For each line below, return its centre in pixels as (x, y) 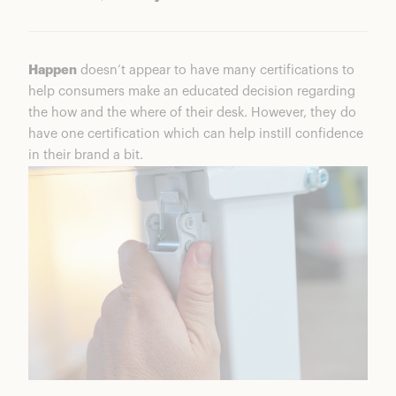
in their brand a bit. (86, 155)
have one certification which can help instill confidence (196, 133)
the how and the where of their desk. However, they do (192, 112)
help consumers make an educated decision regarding (192, 91)
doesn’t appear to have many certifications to (216, 70)
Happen (53, 70)
